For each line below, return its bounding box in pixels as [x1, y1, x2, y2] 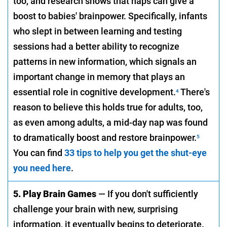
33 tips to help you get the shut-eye [64, 147, 207, 159]
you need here [13, 163, 71, 174]
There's [179, 87, 210, 98]
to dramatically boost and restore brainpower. [13, 132, 197, 143]
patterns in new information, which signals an [13, 56, 197, 67]
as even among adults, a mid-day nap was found [13, 117, 208, 128]
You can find [13, 147, 64, 159]
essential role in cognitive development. [13, 87, 176, 98]
